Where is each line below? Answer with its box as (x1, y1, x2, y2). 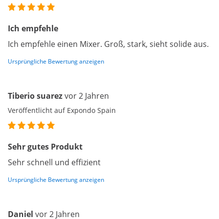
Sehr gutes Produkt (8, 141, 83, 153)
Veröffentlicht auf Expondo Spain (8, 106, 116, 115)
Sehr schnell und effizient (8, 157, 101, 168)
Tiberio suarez (8, 90, 65, 102)
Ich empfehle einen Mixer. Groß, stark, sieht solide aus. (8, 39, 209, 50)
